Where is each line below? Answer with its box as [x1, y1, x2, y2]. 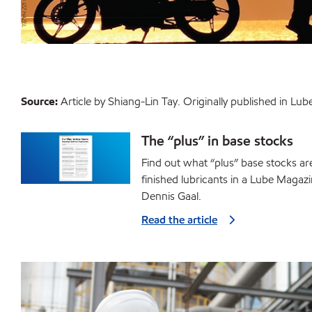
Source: [21, 94, 58, 109]
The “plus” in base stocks [141, 132, 293, 150]
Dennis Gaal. [141, 189, 201, 203]
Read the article [141, 212, 217, 227]
